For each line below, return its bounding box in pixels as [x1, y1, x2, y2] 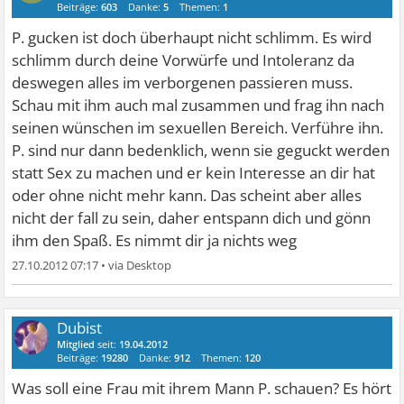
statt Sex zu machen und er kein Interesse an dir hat [12, 161, 376, 183]
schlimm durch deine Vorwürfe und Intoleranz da [12, 49, 355, 70]
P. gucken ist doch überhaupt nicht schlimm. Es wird [12, 26, 372, 48]
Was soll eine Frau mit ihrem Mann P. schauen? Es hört [12, 377, 392, 399]
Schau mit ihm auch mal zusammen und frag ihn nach [12, 94, 385, 115]
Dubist [57, 317, 103, 338]
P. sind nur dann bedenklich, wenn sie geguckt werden [12, 139, 390, 161]
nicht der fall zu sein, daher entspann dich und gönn [12, 207, 372, 228]
